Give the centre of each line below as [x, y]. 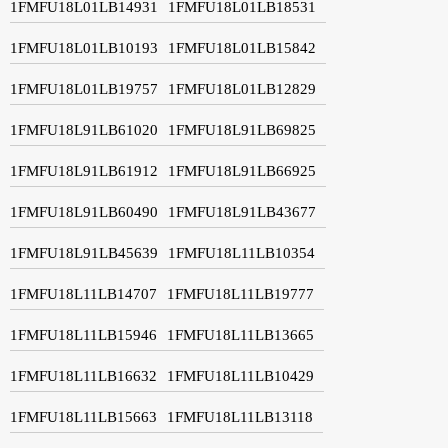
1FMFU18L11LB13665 [240, 334]
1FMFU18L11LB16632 [83, 375]
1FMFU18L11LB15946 [83, 334]
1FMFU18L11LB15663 [83, 416]
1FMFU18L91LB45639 [84, 252]
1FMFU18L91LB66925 [242, 170]
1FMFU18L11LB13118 [240, 416]
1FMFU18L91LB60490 [84, 211]
